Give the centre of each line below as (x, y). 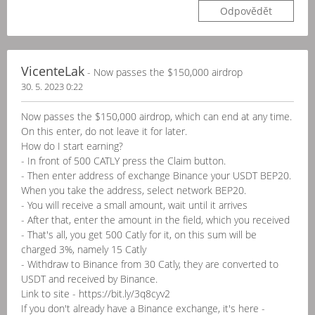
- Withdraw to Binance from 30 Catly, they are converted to (150, 264)
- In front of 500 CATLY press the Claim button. (123, 161)
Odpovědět (246, 11)
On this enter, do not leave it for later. (104, 131)
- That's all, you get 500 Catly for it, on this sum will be (139, 234)
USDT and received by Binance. (89, 279)
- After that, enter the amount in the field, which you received (155, 220)
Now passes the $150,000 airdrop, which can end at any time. (156, 116)
